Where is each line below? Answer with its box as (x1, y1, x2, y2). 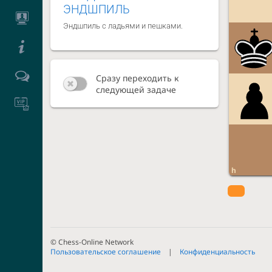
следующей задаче (95, 83, 176, 95)
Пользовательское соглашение (50, 246, 161, 256)
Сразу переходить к (95, 72, 178, 84)
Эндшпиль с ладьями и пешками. (63, 21, 183, 31)
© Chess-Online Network (50, 236, 134, 246)
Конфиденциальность (180, 246, 256, 256)
